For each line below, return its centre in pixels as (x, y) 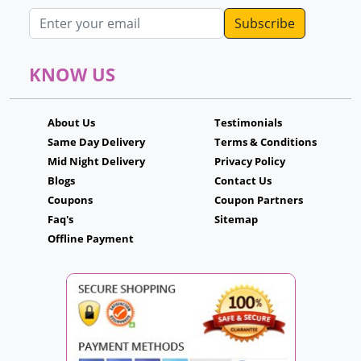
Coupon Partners (259, 200)
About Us (71, 122)
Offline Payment (91, 239)
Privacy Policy (250, 161)
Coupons (70, 200)
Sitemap (236, 219)
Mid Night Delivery (96, 161)
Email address (71, 17)
